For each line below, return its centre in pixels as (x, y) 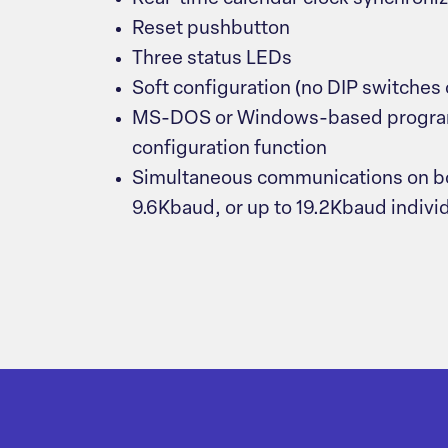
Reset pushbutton (211, 30)
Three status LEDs (212, 60)
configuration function (229, 150)
